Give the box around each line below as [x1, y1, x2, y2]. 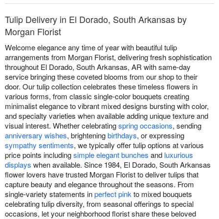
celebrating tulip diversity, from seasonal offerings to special [5, 198, 194, 209]
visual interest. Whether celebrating [5, 120, 118, 131]
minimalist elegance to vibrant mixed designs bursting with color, [5, 101, 209, 111]
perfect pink [94, 189, 131, 199]
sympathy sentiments [5, 140, 74, 150]
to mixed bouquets [131, 189, 192, 199]
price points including [5, 150, 73, 160]
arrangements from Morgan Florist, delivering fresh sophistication [5, 52, 212, 62]
